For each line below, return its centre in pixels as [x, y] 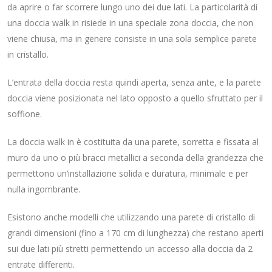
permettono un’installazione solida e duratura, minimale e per [128, 174]
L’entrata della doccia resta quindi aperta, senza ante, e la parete [134, 83]
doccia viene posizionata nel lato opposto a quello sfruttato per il [135, 98]
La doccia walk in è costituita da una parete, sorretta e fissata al [133, 142]
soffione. [25, 114]
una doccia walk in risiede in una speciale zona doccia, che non [130, 23]
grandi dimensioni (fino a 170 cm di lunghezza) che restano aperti [135, 233]
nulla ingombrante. [44, 189]
